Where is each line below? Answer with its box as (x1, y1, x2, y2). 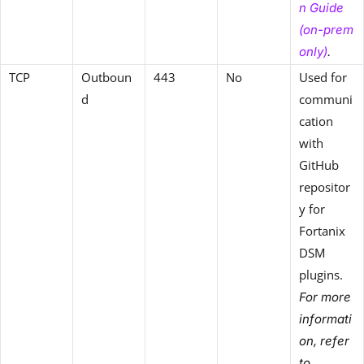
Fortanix (299, 223, 345, 240)
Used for (299, 69, 347, 86)
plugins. (299, 266, 343, 284)
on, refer (299, 333, 349, 349)
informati (299, 311, 352, 327)
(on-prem (299, 22, 353, 38)
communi (299, 91, 353, 108)
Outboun (81, 69, 132, 86)
